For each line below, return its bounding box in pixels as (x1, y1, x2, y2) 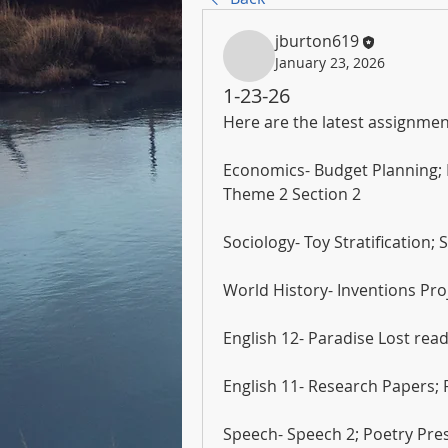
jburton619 (275, 30, 359, 52)
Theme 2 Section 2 (223, 183, 361, 205)
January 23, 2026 (275, 52, 385, 72)
